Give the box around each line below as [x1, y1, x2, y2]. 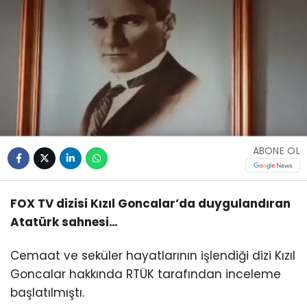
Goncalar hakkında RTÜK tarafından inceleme [10, 266, 281, 283]
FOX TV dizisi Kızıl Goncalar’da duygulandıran [10, 195, 291, 212]
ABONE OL [252, 143, 300, 158]
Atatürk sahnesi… [10, 214, 118, 231]
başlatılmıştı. [10, 284, 84, 302]
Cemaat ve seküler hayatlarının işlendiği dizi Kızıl [10, 247, 295, 265]
